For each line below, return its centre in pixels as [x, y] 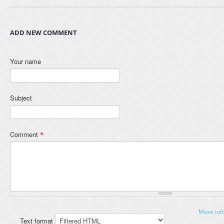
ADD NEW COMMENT [43, 32]
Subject [21, 98]
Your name [25, 61]
